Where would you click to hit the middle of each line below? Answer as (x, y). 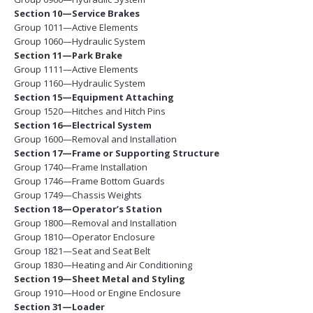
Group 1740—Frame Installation (81, 167)
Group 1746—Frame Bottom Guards (89, 181)
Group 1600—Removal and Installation (95, 139)
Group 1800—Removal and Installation (95, 223)
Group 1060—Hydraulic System (80, 41)
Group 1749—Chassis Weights (78, 195)
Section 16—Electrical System (83, 125)
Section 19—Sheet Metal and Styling (100, 278)
